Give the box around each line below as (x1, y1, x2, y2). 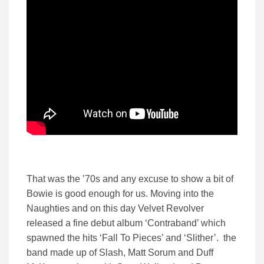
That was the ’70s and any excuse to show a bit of (27, 174, 233, 184)
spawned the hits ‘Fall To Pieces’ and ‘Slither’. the (27, 233, 236, 243)
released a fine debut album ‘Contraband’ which (27, 218, 226, 229)
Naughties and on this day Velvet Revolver (27, 203, 204, 214)
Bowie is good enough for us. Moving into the (27, 189, 214, 199)
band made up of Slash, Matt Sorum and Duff (27, 247, 213, 258)
